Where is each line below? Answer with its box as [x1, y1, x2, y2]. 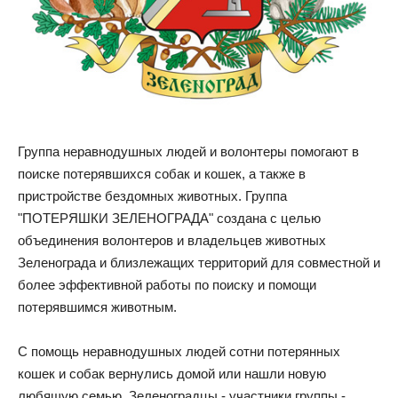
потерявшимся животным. [18, 299, 177, 315]
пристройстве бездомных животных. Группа [18, 188, 287, 204]
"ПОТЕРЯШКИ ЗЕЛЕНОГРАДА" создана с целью [18, 211, 321, 227]
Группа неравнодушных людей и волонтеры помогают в [18, 144, 359, 160]
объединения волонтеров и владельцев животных [18, 233, 326, 249]
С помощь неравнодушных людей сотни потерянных [18, 344, 340, 360]
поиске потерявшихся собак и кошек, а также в [18, 166, 306, 182]
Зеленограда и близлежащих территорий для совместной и [18, 255, 380, 271]
